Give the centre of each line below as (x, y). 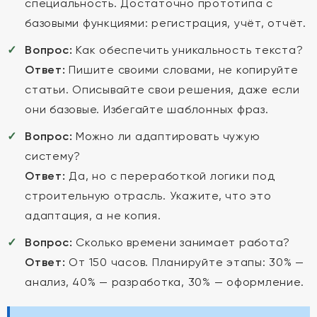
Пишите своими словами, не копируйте (182, 70)
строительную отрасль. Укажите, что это (148, 196)
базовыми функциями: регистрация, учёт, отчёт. (166, 23)
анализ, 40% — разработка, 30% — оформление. (165, 282)
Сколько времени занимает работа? (181, 242)
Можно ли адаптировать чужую (166, 136)
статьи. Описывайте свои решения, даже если (162, 90)
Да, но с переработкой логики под (170, 176)
